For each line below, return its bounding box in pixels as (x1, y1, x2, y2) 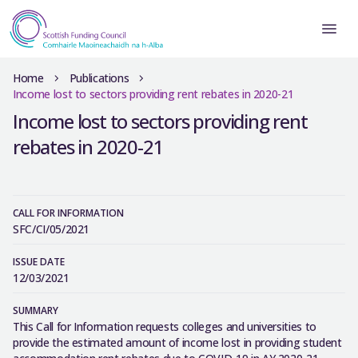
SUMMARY (13, 304, 58, 317)
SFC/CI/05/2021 (13, 221, 90, 237)
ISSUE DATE (13, 255, 65, 268)
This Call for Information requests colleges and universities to (13, 319, 316, 334)
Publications (69, 70, 129, 86)
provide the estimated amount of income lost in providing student (13, 335, 342, 350)
